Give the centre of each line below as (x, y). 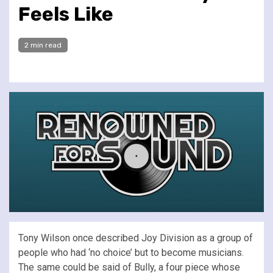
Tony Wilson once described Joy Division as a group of (136, 238)
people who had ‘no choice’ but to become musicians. (131, 252)
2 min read (43, 45)
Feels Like (66, 14)
